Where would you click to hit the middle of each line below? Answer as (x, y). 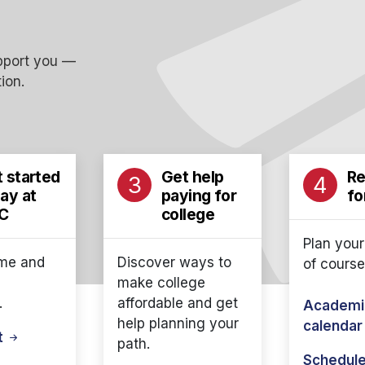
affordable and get (178, 303)
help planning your (178, 323)
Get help (193, 177)
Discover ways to (174, 262)
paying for (199, 196)
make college (161, 283)
